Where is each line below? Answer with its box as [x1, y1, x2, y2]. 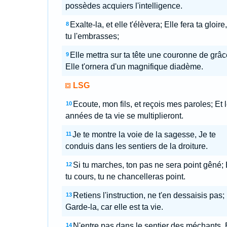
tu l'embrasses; [65, 32, 119, 41]
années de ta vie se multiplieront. [65, 111, 183, 120]
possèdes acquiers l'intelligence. [65, 2, 182, 10]
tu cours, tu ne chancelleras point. [65, 172, 185, 181]
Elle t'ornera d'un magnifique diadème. [65, 62, 203, 71]
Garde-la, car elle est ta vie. [65, 203, 163, 211]
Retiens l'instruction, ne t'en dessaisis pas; [72, 191, 224, 200]
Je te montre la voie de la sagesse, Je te [72, 130, 216, 139]
